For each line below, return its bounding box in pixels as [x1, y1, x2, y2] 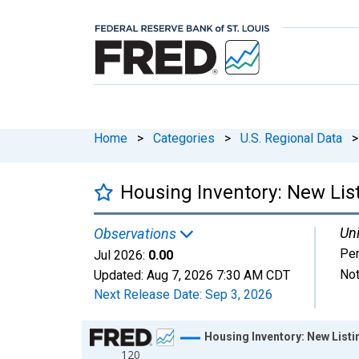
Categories [153, 130, 215, 146]
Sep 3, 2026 [205, 286, 272, 302]
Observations [94, 224, 179, 242]
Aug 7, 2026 [147, 267, 213, 283]
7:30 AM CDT [216, 267, 290, 283]
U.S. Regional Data [240, 130, 342, 146]
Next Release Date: [94, 286, 205, 302]
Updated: [94, 267, 147, 283]
